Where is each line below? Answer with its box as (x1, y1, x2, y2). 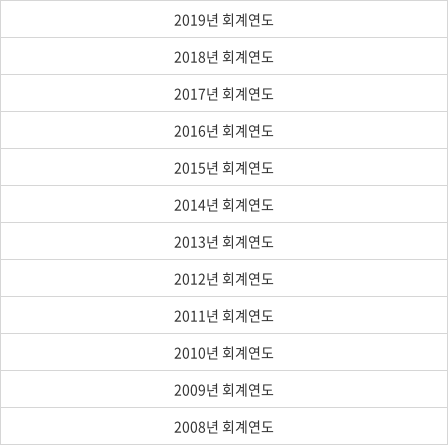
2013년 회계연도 (174, 231, 274, 251)
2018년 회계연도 (174, 46, 274, 66)
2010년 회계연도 (174, 342, 274, 362)
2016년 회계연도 (174, 120, 274, 140)
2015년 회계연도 (174, 157, 274, 177)
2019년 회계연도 (174, 9, 274, 29)
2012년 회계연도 (174, 268, 274, 288)
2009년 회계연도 (174, 379, 274, 399)
